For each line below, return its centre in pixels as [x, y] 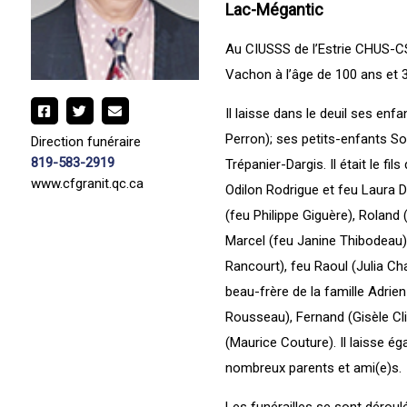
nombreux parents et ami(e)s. [313, 367]
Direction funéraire [85, 142]
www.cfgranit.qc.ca [87, 184]
